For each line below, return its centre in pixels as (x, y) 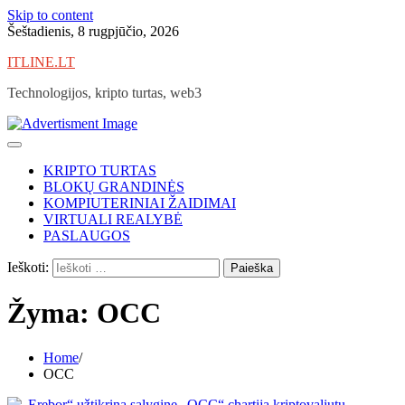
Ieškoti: (28, 267)
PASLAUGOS (87, 235)
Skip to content (50, 15)
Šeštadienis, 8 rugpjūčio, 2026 (93, 31)
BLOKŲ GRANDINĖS (114, 187)
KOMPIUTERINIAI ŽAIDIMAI (140, 203)
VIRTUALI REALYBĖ (113, 219)
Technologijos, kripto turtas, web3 (104, 93)
